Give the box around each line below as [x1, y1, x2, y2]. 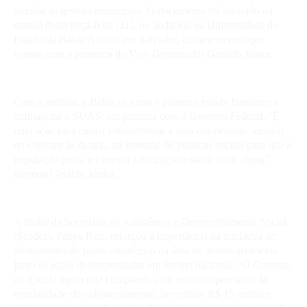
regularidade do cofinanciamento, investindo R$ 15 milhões [14, 287, 271, 299]
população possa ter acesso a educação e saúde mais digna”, [14, 153, 272, 165]
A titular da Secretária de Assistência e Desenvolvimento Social [14, 215, 286, 228]
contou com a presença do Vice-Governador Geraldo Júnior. [14, 47, 276, 60]
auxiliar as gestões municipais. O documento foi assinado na [14, 4, 273, 16]
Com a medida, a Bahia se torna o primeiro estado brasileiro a [14, 95, 279, 108]
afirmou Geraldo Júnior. [14, 167, 116, 180]
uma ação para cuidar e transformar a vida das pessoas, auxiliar [14, 124, 284, 136]
